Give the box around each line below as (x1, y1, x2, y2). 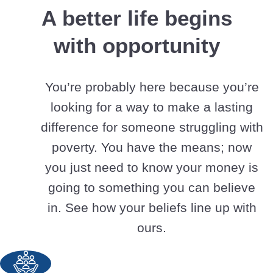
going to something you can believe (48, 180, 255, 195)
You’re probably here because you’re (44, 80, 259, 94)
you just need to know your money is (45, 160, 258, 175)
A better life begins (41, 6, 232, 30)
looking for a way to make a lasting (51, 100, 253, 115)
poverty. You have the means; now (52, 140, 252, 155)
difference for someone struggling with (40, 120, 263, 135)
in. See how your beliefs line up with (47, 200, 257, 215)
